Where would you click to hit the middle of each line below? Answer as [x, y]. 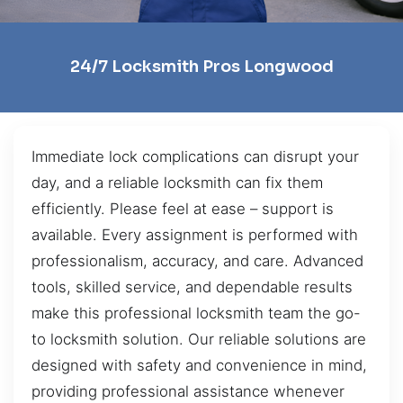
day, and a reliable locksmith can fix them [177, 182]
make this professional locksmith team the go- [196, 313]
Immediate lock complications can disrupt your [195, 156]
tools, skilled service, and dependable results [192, 287]
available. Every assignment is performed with [195, 234]
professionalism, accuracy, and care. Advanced [197, 260]
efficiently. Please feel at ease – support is [183, 208]
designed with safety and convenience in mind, [199, 365]
